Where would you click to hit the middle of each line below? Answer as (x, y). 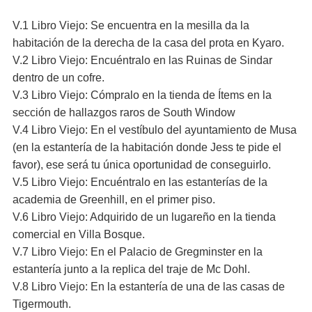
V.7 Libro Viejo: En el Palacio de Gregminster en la (138, 252)
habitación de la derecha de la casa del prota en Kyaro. (148, 43)
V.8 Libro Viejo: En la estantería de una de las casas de (149, 287)
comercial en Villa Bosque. (79, 234)
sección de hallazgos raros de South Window (124, 112)
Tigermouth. (42, 304)
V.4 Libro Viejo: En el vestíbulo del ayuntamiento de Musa (155, 130)
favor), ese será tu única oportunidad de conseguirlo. (142, 165)
